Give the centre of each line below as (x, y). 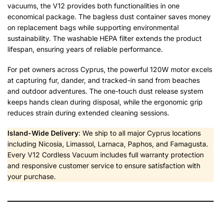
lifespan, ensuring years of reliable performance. (85, 49)
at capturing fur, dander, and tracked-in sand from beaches (104, 80)
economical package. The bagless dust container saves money (109, 16)
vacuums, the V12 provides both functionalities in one (93, 5)
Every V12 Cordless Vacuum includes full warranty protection (106, 155)
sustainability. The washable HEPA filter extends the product (105, 38)
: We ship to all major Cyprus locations (140, 133)
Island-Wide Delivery (43, 133)
